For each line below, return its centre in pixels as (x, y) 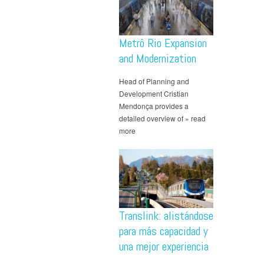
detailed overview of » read (162, 118)
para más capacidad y (164, 231)
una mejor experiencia (164, 246)
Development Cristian (154, 93)
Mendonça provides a (154, 105)
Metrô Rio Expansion (163, 43)
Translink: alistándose (166, 215)
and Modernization (158, 58)
